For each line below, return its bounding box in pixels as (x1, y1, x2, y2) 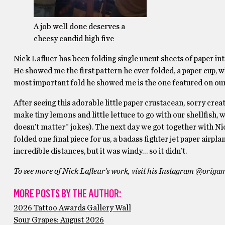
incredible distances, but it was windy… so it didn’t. (13, 147, 187, 155)
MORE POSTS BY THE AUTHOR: (13, 187, 121, 200)
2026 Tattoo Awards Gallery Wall (13, 204, 131, 212)
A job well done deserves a (33, 23, 125, 31)
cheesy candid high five (33, 35, 114, 43)
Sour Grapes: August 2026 (13, 216, 104, 224)
